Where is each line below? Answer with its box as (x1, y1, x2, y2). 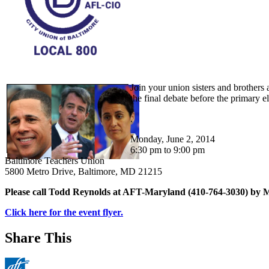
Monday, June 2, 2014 (130, 133, 215, 144)
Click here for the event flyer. (5, 207, 123, 217)
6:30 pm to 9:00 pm (130, 144, 205, 155)
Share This (5, 229, 71, 246)
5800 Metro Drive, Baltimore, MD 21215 (5, 166, 162, 177)
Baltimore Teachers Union (5, 155, 104, 166)
